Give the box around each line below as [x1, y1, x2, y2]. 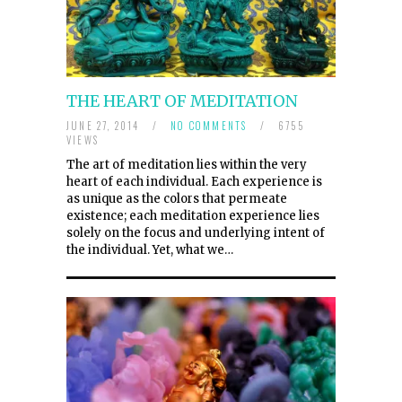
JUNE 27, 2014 [66, 118, 144, 133]
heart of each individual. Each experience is [66, 173, 322, 189]
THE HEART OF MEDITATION [66, 90, 298, 111]
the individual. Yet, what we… [66, 241, 233, 258]
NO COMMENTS [170, 118, 248, 133]
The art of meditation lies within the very [66, 156, 307, 172]
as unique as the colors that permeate [66, 190, 287, 206]
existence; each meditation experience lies [66, 207, 319, 223]
